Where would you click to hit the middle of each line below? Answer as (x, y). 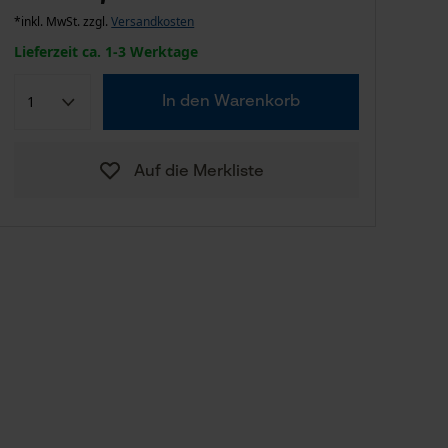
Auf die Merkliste (198, 172)
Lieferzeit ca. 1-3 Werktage (106, 51)
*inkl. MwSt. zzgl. (63, 21)
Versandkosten (153, 21)
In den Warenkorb (231, 102)
